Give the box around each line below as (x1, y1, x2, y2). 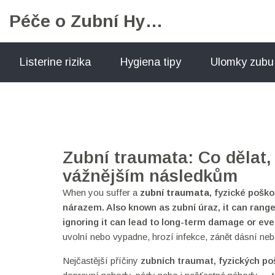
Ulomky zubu (211, 56, 274, 68)
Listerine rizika (20, 56, 91, 68)
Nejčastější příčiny (63, 255, 141, 266)
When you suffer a (63, 187, 140, 198)
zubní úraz (172, 202, 218, 212)
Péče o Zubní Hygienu (145, 12, 163, 31)
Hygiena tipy (120, 56, 181, 68)
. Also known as (102, 202, 172, 212)
